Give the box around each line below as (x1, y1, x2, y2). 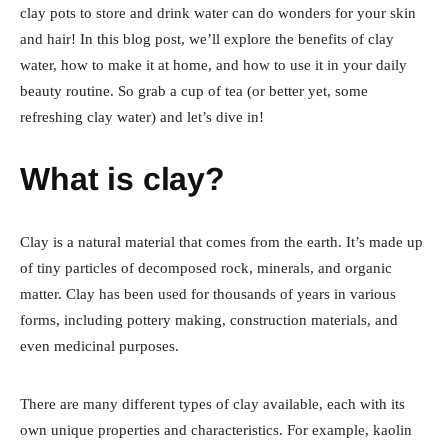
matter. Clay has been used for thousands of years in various (20, 285, 396, 302)
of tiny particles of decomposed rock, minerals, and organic (20, 259, 392, 276)
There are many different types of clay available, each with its (20, 395, 405, 412)
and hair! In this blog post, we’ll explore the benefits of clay (20, 30, 394, 47)
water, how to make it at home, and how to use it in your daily (20, 56, 407, 73)
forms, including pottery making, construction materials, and (20, 311, 398, 328)
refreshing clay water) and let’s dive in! (20, 108, 264, 125)
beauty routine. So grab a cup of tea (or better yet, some (20, 82, 368, 99)
